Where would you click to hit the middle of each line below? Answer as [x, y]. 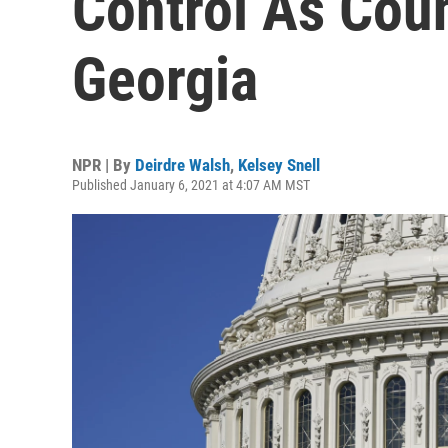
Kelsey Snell [279, 165]
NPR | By [103, 165]
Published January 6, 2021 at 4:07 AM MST [191, 185]
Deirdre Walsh [182, 165]
